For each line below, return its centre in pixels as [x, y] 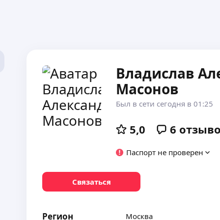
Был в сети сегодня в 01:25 [165, 104]
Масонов [148, 89]
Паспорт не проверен [165, 152]
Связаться [91, 181]
